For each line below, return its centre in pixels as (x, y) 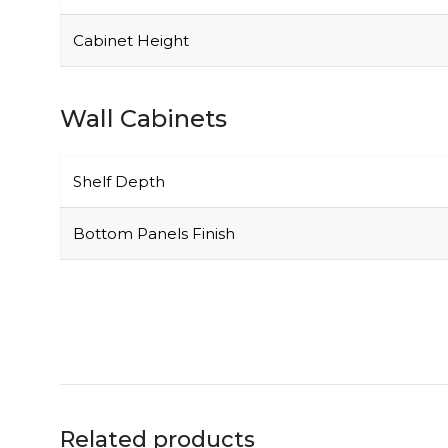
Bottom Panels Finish (154, 233)
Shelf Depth (119, 181)
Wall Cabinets (143, 118)
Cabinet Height (131, 40)
